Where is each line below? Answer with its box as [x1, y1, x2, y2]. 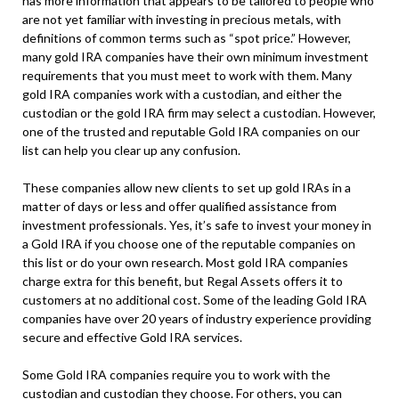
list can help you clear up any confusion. [22, 142, 240, 159]
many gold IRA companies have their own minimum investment [22, 49, 369, 65]
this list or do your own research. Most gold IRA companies [22, 255, 348, 271]
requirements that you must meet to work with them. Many [22, 68, 352, 84]
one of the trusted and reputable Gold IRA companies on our [22, 124, 360, 140]
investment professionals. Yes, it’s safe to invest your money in [22, 217, 371, 233]
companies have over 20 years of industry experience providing [22, 311, 371, 327]
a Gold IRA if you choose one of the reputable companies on [22, 236, 355, 252]
